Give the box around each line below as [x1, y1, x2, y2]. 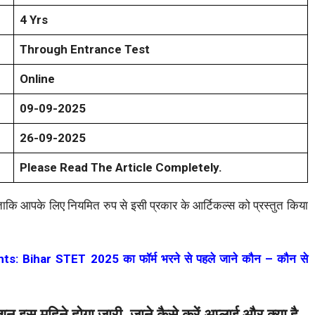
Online [20, 72, 55, 86]
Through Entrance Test [20, 42, 150, 57]
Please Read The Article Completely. [20, 160, 222, 175]
